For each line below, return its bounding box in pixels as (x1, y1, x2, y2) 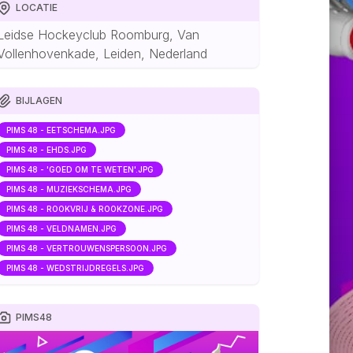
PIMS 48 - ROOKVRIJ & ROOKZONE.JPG (6, 203, 164, 214)
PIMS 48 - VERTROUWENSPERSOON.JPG (6, 243, 168, 253)
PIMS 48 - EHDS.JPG (6, 144, 87, 154)
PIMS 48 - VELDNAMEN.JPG (6, 223, 117, 233)
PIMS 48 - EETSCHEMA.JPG (6, 124, 117, 135)
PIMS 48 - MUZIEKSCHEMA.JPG (6, 184, 132, 194)
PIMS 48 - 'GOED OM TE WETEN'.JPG (6, 164, 154, 174)
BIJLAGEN (16, 94, 63, 106)
